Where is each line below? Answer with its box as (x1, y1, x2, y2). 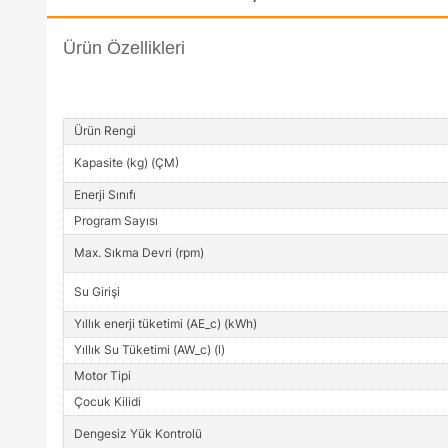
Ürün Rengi (74, 122, 136, 138)
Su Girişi (74, 283, 120, 299)
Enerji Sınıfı (74, 186, 136, 202)
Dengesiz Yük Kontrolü (74, 425, 202, 441)
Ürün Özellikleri (63, 37, 185, 58)
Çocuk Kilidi (74, 393, 141, 409)
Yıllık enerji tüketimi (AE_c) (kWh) (74, 315, 257, 331)
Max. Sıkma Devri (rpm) (74, 244, 204, 260)
